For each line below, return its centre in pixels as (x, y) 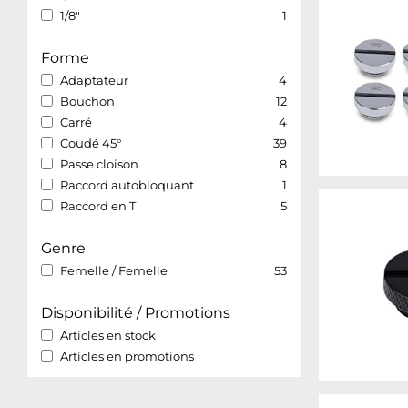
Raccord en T (98, 206)
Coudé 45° (91, 143)
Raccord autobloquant (127, 185)
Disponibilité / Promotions (136, 313)
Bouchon (87, 101)
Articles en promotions (127, 356)
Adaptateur (94, 80)
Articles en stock (108, 335)
